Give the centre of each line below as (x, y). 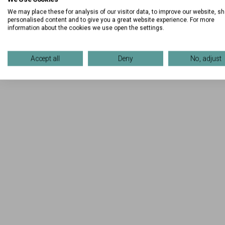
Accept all (45, 59)
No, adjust (206, 59)
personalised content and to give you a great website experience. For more (111, 20)
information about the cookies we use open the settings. (86, 28)
